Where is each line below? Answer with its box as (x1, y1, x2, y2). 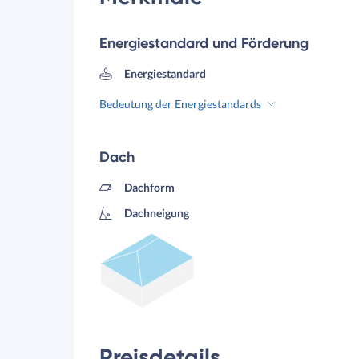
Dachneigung (123, 206, 189, 220)
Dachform (123, 180, 175, 194)
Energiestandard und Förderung (99, 34, 309, 52)
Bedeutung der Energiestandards (99, 97, 261, 111)
